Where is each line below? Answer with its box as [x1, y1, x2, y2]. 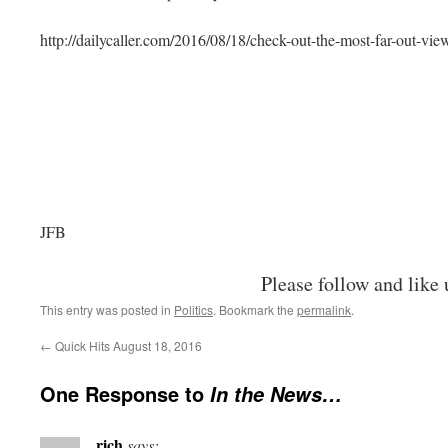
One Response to [40, 379, 210, 408]
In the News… [210, 380, 342, 408]
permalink [297, 301, 351, 318]
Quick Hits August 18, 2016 [52, 337, 202, 354]
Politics [174, 301, 213, 318]
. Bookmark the [213, 301, 297, 318]
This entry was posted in [40, 301, 174, 318]
